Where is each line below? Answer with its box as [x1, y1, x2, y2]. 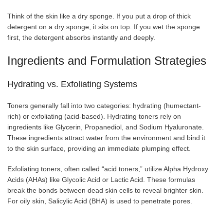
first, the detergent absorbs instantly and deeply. [7, 34, 155, 42]
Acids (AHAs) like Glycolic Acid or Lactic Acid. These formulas [7, 176, 195, 184]
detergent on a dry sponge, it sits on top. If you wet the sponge [7, 23, 200, 31]
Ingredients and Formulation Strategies [7, 54, 206, 68]
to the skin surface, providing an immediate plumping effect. [7, 145, 191, 153]
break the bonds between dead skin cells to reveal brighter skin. [7, 186, 203, 195]
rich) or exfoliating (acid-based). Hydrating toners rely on [7, 112, 181, 121]
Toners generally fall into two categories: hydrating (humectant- [7, 102, 201, 110]
